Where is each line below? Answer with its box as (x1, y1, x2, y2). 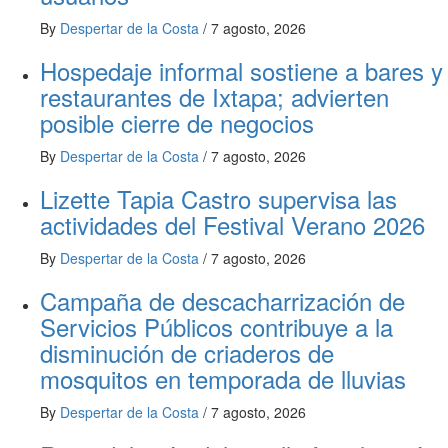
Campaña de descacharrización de (40, 283, 405, 318)
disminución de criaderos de (40, 335, 334, 370)
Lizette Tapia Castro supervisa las (40, 181, 397, 216)
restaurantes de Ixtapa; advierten (40, 79, 389, 114)
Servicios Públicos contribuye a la (40, 309, 393, 344)
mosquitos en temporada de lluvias (40, 361, 406, 396)
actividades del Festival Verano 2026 (40, 207, 425, 242)
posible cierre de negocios (40, 105, 314, 140)
